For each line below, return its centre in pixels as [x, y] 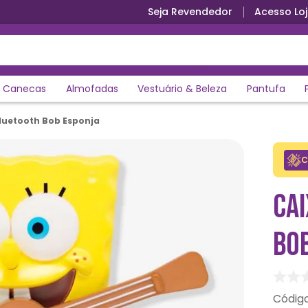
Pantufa [266, 89]
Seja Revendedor [190, 12]
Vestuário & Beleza [183, 89]
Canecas [25, 89]
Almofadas [92, 89]
